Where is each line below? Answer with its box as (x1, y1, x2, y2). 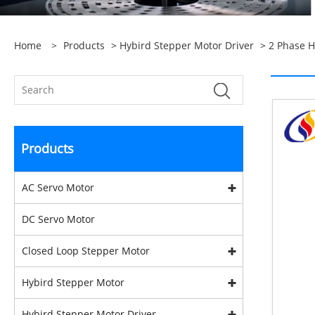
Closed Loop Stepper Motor (22, 244, 150, 257)
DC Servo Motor (22, 212, 95, 226)
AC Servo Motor (22, 181, 94, 194)
